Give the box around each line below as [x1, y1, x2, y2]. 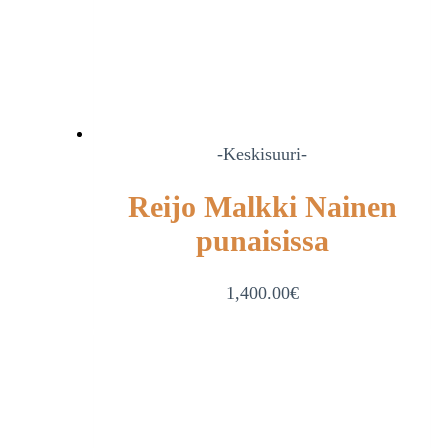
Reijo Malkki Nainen [127, 189, 397, 223]
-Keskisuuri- [217, 143, 307, 164]
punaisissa [195, 223, 329, 257]
